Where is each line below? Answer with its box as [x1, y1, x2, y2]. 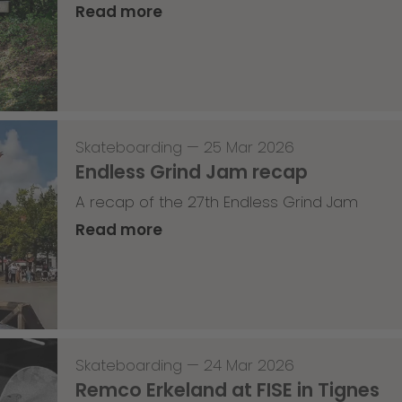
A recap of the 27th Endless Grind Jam [74, 191, 358, 214]
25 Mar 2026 [203, 136, 294, 159]
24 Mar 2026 [203, 354, 294, 377]
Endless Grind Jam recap [74, 159, 308, 186]
